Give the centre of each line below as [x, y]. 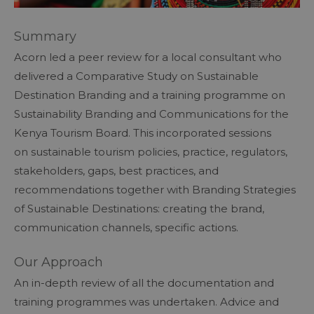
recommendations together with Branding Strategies [155, 189]
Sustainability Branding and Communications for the [151, 114]
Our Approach [60, 262]
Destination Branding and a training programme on [150, 95]
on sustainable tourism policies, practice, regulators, [151, 151]
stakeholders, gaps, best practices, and [116, 170]
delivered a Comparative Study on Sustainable [136, 76]
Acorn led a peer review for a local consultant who [148, 57]
